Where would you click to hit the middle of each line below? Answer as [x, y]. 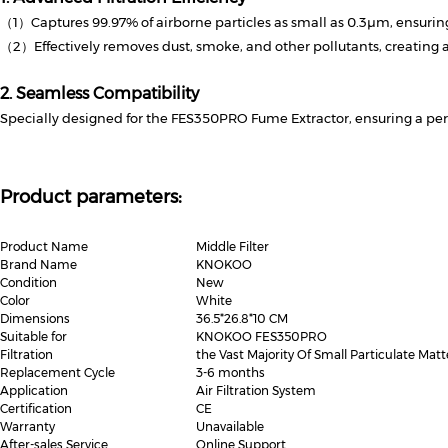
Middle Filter [232, 246]
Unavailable [230, 426]
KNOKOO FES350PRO [261, 336]
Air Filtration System [256, 390]
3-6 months [230, 372]
